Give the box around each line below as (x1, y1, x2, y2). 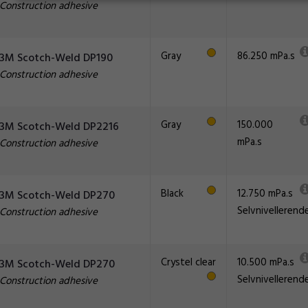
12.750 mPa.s (237, 186, 293, 202)
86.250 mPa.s (237, 48, 295, 65)
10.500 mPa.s (237, 254, 294, 271)
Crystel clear (161, 254, 216, 271)
